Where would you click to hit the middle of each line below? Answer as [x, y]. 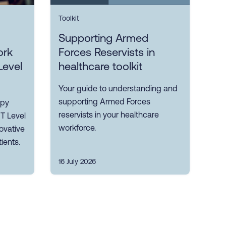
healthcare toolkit [100, 67]
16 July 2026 [77, 162]
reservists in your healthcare [109, 115]
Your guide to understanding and [118, 89]
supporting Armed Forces [104, 102]
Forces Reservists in [107, 52]
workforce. [77, 128]
